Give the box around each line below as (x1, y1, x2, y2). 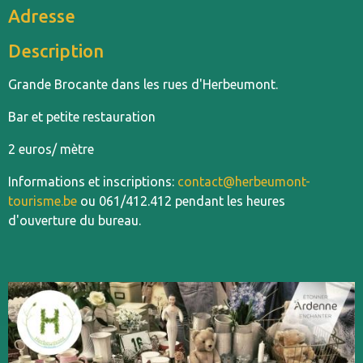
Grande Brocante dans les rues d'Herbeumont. (8, 77, 278, 92)
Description (8, 41, 104, 61)
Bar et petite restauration (8, 109, 159, 124)
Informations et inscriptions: (8, 174, 177, 189)
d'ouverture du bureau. (8, 213, 141, 228)
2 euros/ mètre (8, 142, 94, 156)
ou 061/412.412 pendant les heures (77, 194, 285, 208)
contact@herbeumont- (177, 174, 310, 189)
